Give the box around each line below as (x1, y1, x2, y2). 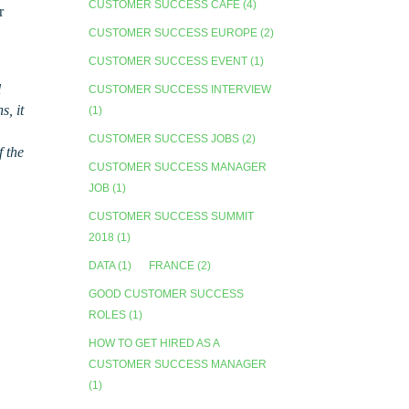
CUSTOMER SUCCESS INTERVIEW (89, 82, 272, 96)
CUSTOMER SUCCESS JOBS (89, 131, 240, 145)
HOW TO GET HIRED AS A (89, 336, 220, 350)
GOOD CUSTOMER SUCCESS (89, 287, 245, 300)
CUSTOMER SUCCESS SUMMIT (89, 209, 255, 223)
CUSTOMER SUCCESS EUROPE (89, 26, 258, 39)
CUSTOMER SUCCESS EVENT (89, 54, 248, 68)
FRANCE (149, 258, 195, 272)
